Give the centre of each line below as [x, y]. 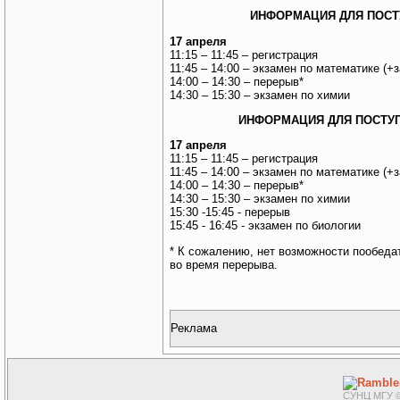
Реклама [194, 328]
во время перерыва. [225, 264]
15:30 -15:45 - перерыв [230, 212]
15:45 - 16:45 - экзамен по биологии [265, 226]
